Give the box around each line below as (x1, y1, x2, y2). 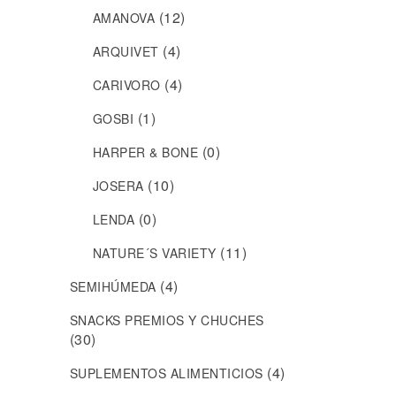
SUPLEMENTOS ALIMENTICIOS (69, 364, 263, 383)
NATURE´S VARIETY (92, 244, 217, 263)
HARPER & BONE (92, 143, 199, 162)
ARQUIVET (92, 42, 159, 61)
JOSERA (92, 177, 144, 195)
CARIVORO (92, 76, 161, 95)
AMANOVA (92, 9, 156, 27)
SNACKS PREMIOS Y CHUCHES (69, 311, 264, 330)
